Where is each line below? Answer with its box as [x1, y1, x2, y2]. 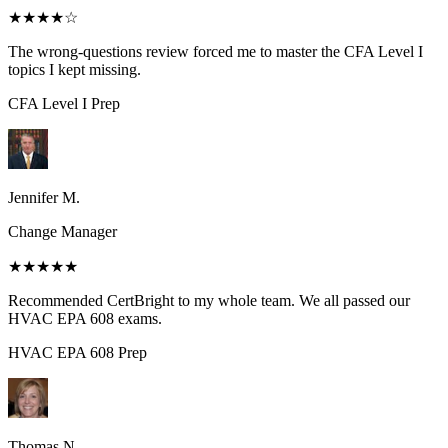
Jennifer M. [8, 189, 80, 207]
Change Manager [8, 223, 117, 241]
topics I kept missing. [8, 61, 141, 79]
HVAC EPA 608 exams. [8, 310, 162, 328]
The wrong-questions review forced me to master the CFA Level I [8, 43, 423, 61]
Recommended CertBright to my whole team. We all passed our [8, 292, 410, 310]
